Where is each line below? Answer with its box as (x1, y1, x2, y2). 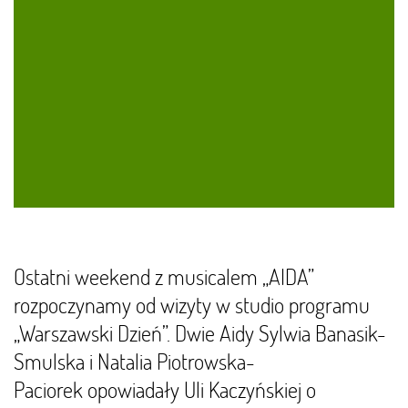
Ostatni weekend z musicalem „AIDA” (14, 262, 314, 291)
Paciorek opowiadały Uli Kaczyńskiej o (14, 375, 316, 403)
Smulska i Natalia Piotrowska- (14, 347, 255, 375)
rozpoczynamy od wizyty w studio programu (14, 291, 370, 319)
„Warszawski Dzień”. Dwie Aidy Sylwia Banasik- (14, 319, 386, 347)
